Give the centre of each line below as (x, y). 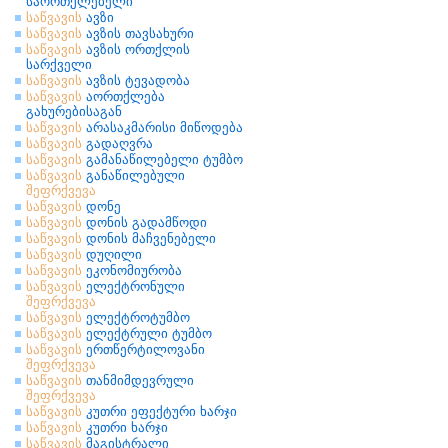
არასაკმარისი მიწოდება (162, 127)
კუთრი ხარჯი (125, 427)
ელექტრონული (133, 286)
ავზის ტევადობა (136, 80)
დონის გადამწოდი (144, 222)
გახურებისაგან (74, 111)
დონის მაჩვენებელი (149, 238)
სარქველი (59, 64)
